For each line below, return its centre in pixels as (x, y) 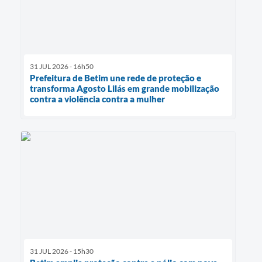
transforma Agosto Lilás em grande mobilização (125, 88)
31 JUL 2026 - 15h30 (62, 251)
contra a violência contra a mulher (97, 99)
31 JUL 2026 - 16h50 (62, 66)
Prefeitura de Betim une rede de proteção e (116, 77)
